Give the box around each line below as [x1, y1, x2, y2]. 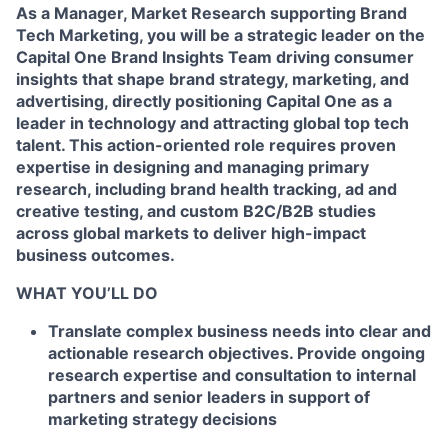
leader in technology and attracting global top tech [16, 113, 409, 133]
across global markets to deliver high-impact [16, 223, 366, 243]
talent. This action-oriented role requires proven [16, 135, 396, 155]
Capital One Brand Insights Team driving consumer [16, 47, 414, 67]
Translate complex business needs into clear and [48, 321, 431, 341]
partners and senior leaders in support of [48, 387, 370, 407]
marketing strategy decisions [48, 409, 277, 429]
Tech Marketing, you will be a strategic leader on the [16, 25, 425, 45]
